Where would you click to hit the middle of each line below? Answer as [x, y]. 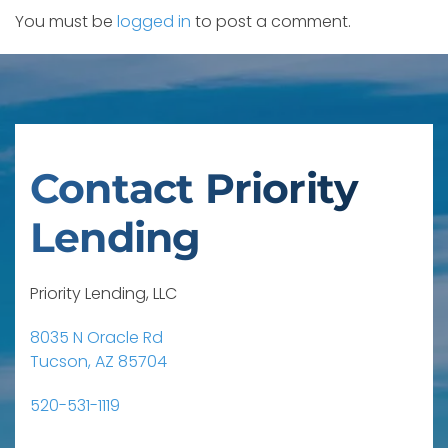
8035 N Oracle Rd [96, 337]
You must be [66, 21]
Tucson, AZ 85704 [98, 361]
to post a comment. [271, 21]
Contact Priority [194, 188]
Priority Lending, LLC [103, 293]
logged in [154, 21]
